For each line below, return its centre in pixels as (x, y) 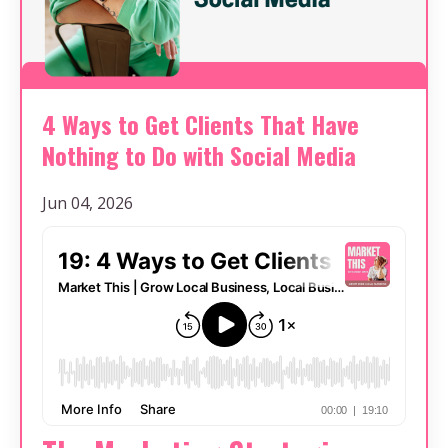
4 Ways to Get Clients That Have (200, 124)
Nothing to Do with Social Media (199, 155)
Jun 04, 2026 (87, 203)
